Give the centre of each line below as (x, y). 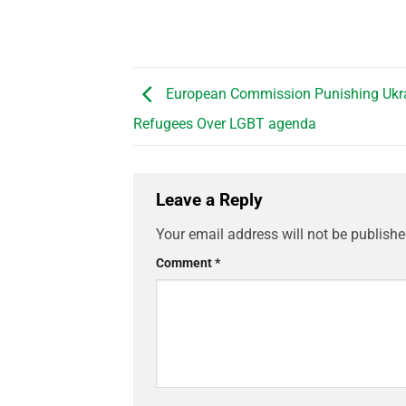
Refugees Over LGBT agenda (225, 124)
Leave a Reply (212, 200)
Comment (185, 263)
